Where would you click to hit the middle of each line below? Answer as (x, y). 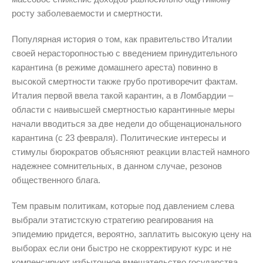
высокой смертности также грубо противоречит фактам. (125, 81)
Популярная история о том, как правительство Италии (122, 39)
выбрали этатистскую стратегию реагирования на (112, 220)
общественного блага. (56, 180)
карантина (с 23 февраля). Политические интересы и (119, 137)
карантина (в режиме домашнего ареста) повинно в (115, 67)
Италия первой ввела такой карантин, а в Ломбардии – (122, 95)
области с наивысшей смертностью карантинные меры (123, 109)
